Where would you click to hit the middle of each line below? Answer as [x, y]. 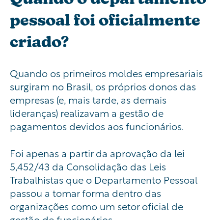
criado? [39, 41]
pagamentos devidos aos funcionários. [97, 126]
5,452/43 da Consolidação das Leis [88, 166]
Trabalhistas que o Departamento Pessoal [104, 179]
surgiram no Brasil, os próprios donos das [103, 86]
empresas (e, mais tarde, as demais [88, 99]
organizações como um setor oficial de [96, 206]
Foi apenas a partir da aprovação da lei [97, 153]
